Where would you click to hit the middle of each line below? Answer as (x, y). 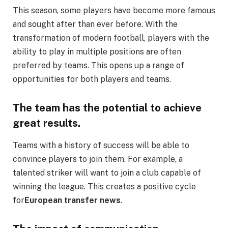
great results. (47, 123)
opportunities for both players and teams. (92, 79)
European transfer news (73, 201)
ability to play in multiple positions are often (97, 52)
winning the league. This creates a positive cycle (104, 187)
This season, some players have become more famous (114, 11)
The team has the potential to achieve (107, 108)
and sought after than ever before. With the (95, 24)
